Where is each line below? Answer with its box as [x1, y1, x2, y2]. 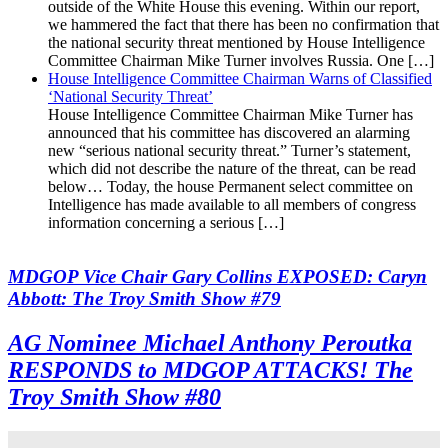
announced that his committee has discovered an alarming [48, 123, 410, 141]
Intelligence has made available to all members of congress [48, 195, 416, 213]
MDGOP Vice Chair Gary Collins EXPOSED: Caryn [8, 266, 427, 288]
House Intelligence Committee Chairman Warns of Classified [48, 69, 432, 87]
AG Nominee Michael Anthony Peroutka [8, 330, 412, 357]
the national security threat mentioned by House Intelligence [48, 33, 425, 51]
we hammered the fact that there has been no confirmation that [48, 15, 439, 33]
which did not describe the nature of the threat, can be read [48, 159, 416, 177]
